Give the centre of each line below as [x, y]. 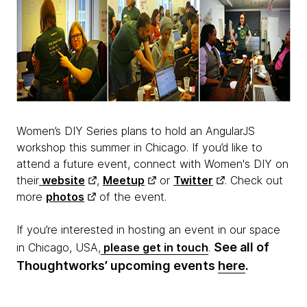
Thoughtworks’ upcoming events [117, 265]
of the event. [133, 196]
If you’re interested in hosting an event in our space [148, 229]
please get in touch [155, 247]
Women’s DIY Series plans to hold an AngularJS [136, 131]
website [62, 180]
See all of [242, 247]
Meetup [124, 180]
